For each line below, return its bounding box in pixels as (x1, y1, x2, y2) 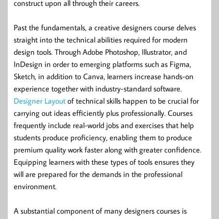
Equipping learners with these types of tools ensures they (14, 156, 195, 167)
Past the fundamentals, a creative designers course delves (14, 22, 196, 32)
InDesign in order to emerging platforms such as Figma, (14, 59, 191, 69)
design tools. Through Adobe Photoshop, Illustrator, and (14, 46, 187, 57)
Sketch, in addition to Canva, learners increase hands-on (14, 71, 194, 81)
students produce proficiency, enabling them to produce (14, 132, 192, 142)
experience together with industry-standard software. (14, 83, 182, 93)
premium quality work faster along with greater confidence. (14, 144, 201, 154)
